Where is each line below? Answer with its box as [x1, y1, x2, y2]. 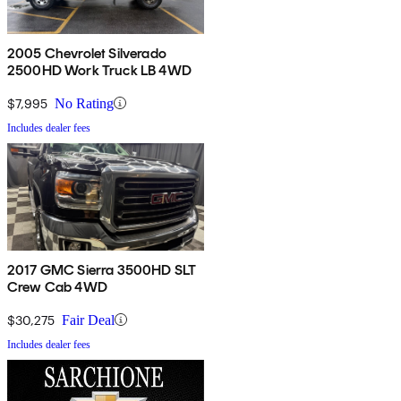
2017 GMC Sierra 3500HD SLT [7, 260, 197, 278]
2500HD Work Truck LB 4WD [7, 61, 192, 79]
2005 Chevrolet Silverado [7, 44, 166, 62]
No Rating [55, 95, 114, 111]
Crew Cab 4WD [7, 277, 107, 295]
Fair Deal [62, 311, 115, 328]
